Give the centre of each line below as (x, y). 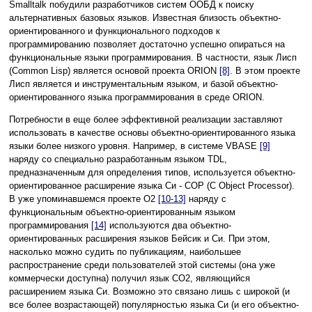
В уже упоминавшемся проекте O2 (84, 199)
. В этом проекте (265, 71)
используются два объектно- (169, 226)
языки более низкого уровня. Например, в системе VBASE (134, 146)
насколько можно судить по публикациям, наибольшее (125, 252)
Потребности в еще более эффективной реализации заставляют (146, 120)
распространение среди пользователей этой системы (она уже (142, 265)
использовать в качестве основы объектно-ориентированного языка (152, 133)
